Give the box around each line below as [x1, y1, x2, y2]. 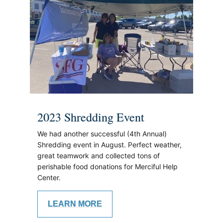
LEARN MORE [48, 199, 102, 208]
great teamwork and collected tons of [37, 151, 160, 160]
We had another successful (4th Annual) [37, 129, 167, 138]
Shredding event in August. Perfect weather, [37, 140, 182, 149]
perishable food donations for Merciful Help [37, 162, 178, 171]
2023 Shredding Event [37, 109, 144, 125]
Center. [37, 173, 61, 182]
